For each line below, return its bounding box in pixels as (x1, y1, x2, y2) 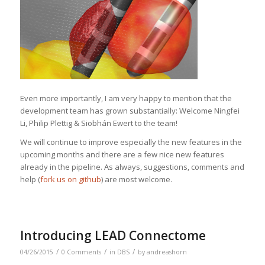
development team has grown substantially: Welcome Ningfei (20, 105, 240, 116)
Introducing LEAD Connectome (20, 227, 206, 244)
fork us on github (40, 173, 101, 185)
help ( (20, 173, 40, 185)
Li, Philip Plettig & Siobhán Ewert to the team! (20, 117, 177, 128)
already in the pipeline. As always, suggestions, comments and (20, 161, 244, 172)
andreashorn (146, 247, 187, 256)
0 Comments (61, 247, 101, 256)
